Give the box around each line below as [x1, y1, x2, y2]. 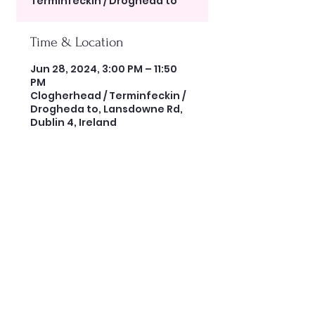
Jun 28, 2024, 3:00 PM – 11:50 [30, 62, 177, 76]
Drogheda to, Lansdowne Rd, [30, 102, 183, 116]
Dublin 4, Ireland [30, 115, 117, 129]
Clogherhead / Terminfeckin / [30, 89, 186, 103]
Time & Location [30, 34, 124, 50]
